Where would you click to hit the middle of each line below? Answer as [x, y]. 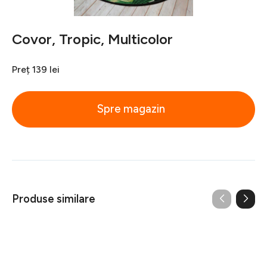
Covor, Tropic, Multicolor [92, 39]
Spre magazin [131, 109]
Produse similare [54, 199]
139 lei [46, 69]
